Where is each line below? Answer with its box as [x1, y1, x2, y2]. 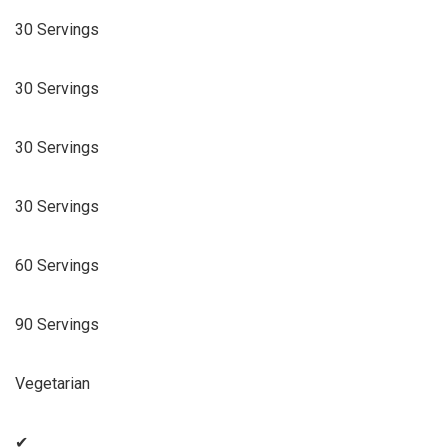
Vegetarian [15, 374, 90, 394]
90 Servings [15, 315, 99, 335]
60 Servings [15, 256, 99, 276]
